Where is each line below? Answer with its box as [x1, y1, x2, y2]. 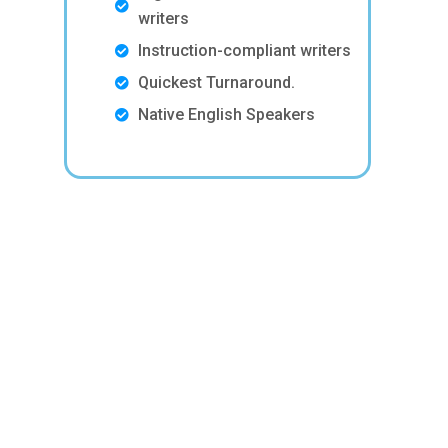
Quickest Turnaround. [137, 73, 295, 93]
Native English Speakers [137, 105, 315, 125]
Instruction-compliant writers [137, 41, 351, 61]
